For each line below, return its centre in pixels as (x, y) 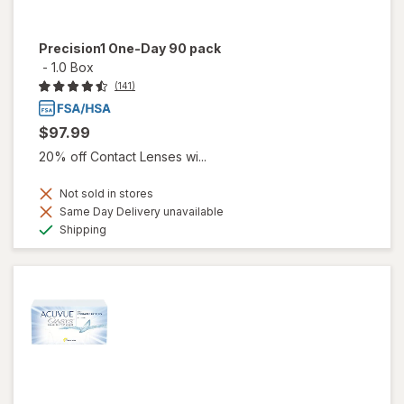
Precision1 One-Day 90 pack (130, 49)
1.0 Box (73, 68)
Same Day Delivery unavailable (140, 211)
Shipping (82, 229)
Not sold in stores (105, 193)
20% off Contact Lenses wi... (123, 156)
